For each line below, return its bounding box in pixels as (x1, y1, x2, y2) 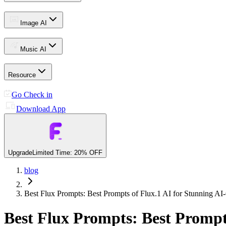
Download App (16, 104, 66, 114)
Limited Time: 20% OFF (32, 149, 102, 157)
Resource (8, 71, 36, 79)
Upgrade (8, 149, 32, 157)
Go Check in (12, 90, 52, 99)
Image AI (20, 19, 47, 27)
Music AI (20, 45, 46, 53)
